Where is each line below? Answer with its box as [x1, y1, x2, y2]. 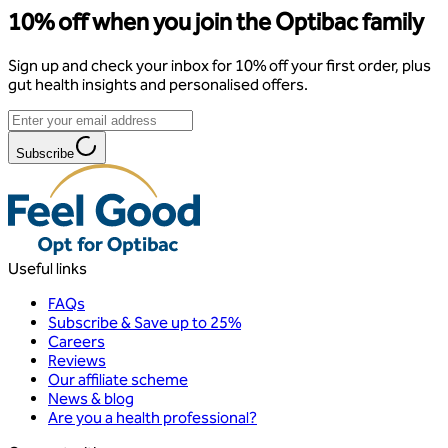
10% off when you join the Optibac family [8, 8, 424, 37]
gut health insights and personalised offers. [8, 75, 308, 95]
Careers [48, 332, 105, 352]
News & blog [48, 389, 134, 409]
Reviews [48, 351, 106, 371]
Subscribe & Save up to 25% [48, 313, 241, 333]
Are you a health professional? [48, 408, 257, 428]
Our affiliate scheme [48, 370, 188, 390]
